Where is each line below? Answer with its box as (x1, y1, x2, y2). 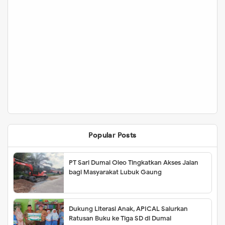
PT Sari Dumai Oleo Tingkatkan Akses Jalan (69, 158, 198, 167)
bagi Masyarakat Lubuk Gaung (69, 168, 162, 177)
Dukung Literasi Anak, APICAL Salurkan (69, 204, 188, 213)
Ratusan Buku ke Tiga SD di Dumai (69, 214, 171, 223)
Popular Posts (88, 131, 137, 140)
